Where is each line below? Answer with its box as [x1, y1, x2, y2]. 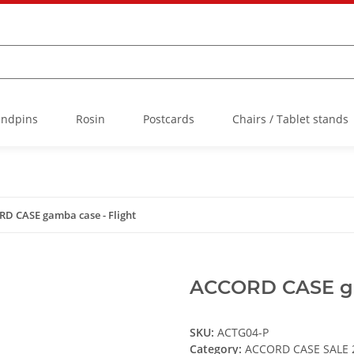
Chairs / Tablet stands [232, 111, 348, 127]
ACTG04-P [217, 325, 269, 341]
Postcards [143, 111, 194, 127]
